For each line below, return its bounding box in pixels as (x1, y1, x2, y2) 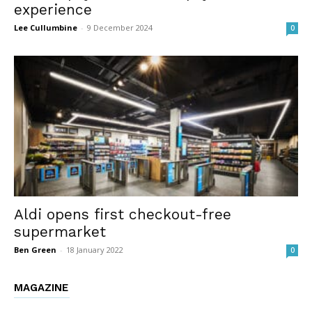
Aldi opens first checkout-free (14, 205, 231, 223)
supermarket (14, 222, 106, 240)
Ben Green (14, 244, 56, 255)
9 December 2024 (87, 22, 153, 33)
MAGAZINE (14, 281, 68, 294)
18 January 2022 (66, 244, 123, 255)
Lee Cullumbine (14, 22, 77, 33)
